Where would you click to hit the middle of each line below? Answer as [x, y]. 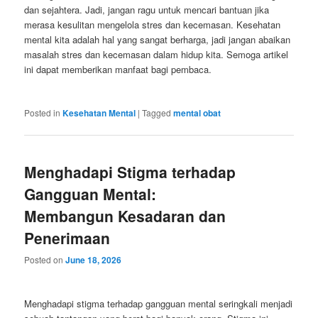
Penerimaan [67, 237]
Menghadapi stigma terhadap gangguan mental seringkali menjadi [159, 304]
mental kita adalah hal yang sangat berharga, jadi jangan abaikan [158, 40]
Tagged [157, 113]
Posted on [45, 260]
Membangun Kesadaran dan [125, 215]
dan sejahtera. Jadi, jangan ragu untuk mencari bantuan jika [147, 10]
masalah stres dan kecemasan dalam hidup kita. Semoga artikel [157, 55]
